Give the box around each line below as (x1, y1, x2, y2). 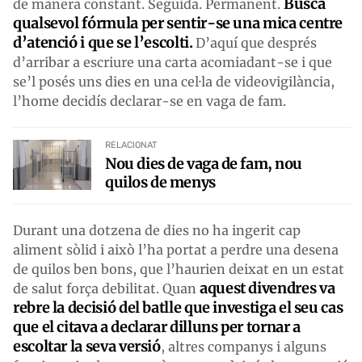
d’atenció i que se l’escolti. (13, 32, 196, 52)
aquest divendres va (200, 278, 335, 297)
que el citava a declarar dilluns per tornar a (13, 317, 301, 336)
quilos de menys (105, 172, 216, 192)
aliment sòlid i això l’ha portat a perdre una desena (13, 241, 339, 258)
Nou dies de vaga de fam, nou (105, 154, 303, 173)
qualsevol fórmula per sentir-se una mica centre (13, 13, 343, 32)
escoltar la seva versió (13, 336, 161, 356)
